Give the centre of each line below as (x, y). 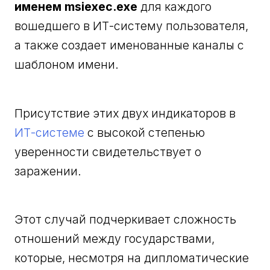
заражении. (48, 171)
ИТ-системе (50, 132)
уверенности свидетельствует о (108, 152)
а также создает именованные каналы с (130, 46)
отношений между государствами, (115, 239)
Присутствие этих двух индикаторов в (125, 113)
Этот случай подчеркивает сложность (126, 220)
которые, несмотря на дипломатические (132, 258)
